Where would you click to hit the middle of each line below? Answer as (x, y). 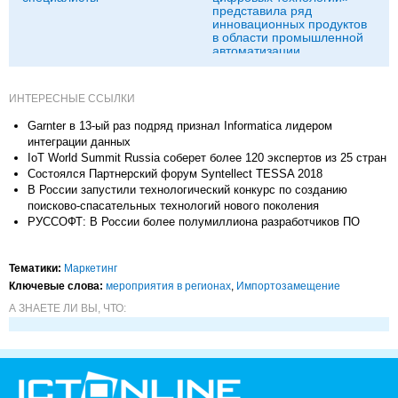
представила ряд (262, 11)
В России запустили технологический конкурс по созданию (187, 190)
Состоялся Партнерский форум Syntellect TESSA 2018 (175, 174)
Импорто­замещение (288, 286)
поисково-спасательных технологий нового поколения (173, 206)
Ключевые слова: (56, 286)
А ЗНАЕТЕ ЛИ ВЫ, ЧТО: (68, 308)
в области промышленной (288, 37)
